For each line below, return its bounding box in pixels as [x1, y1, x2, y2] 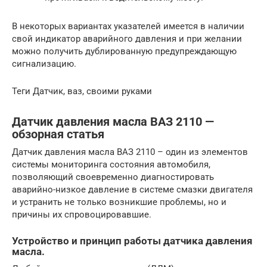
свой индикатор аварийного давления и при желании [12, 33, 242, 45]
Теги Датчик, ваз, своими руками [12, 86, 152, 97]
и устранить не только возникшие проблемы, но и [12, 197, 226, 208]
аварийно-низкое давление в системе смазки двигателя [12, 184, 253, 195]
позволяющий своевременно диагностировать [12, 172, 214, 183]
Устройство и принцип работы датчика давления [12, 235, 253, 247]
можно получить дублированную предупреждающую [12, 46, 237, 57]
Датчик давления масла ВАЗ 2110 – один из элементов [12, 147, 248, 158]
